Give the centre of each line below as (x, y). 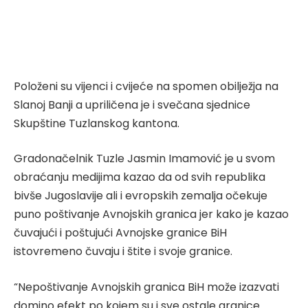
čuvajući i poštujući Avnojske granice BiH (120, 233)
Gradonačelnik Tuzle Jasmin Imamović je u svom (144, 159)
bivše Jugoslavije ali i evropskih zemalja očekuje (141, 196)
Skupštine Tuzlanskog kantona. (97, 123)
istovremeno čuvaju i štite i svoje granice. (123, 252)
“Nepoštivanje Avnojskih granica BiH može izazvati (146, 287)
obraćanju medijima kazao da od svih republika (140, 177)
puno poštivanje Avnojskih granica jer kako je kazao (151, 214)
